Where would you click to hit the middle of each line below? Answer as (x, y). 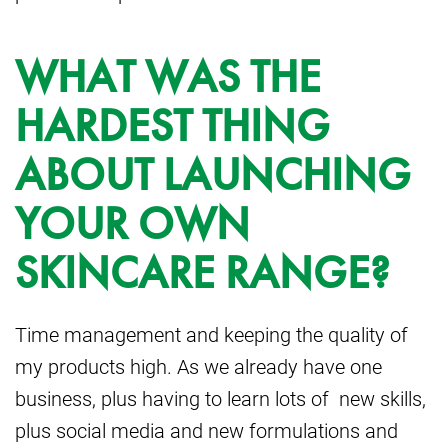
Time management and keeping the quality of (211, 333)
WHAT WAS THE (168, 76)
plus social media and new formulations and (206, 429)
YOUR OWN (132, 223)
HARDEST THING (172, 125)
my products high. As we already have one (198, 365)
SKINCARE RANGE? (202, 272)
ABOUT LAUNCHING (213, 174)
